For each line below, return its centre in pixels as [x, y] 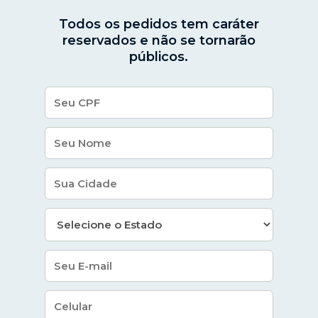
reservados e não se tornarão [159, 40]
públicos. [159, 57]
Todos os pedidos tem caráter [159, 24]
